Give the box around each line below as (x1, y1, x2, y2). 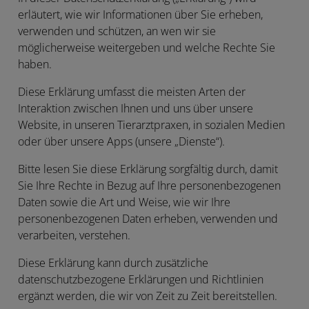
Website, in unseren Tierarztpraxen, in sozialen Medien (18, 118, 285, 132)
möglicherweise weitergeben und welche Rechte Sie (18, 41, 275, 54)
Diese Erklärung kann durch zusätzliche (18, 256, 208, 270)
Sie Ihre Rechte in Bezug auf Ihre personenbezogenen (18, 179, 281, 192)
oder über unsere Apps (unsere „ (18, 134, 179, 148)
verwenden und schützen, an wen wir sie (18, 24, 216, 38)
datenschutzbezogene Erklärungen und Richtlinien (18, 272, 263, 286)
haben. (18, 57, 52, 71)
